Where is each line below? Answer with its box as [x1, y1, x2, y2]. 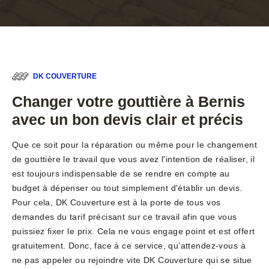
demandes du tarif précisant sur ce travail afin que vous [12, 212, 237, 222]
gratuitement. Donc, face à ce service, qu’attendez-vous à [12, 241, 246, 251]
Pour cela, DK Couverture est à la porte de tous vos [12, 198, 221, 208]
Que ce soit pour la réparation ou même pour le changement [12, 140, 257, 150]
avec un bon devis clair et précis [12, 111, 243, 128]
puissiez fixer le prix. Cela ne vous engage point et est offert [12, 226, 255, 237]
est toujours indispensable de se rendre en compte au [12, 169, 230, 179]
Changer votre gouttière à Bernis [12, 93, 245, 110]
